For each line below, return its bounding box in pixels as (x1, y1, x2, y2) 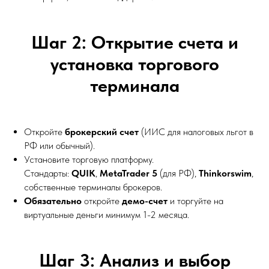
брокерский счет (65, 125, 139, 138)
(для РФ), (157, 167, 199, 179)
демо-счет (122, 195, 168, 207)
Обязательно (24, 195, 82, 207)
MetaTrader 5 (100, 167, 157, 179)
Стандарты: (24, 167, 71, 179)
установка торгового (50, 52, 219, 74)
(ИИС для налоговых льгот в (139, 125, 253, 138)
